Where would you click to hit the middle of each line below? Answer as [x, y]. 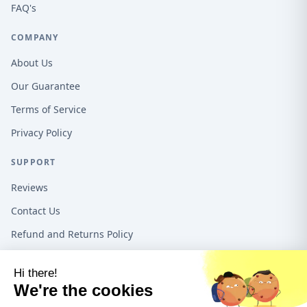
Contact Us [36, 211]
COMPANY [35, 37]
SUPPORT [34, 162]
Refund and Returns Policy [72, 234]
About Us [32, 63]
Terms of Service [49, 109]
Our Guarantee [46, 86]
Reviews [29, 187]
